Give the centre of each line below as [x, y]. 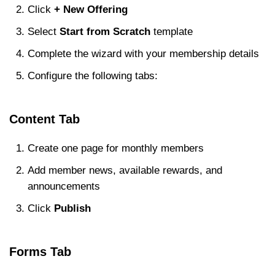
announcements [64, 186]
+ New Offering [91, 10]
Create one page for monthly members [116, 148]
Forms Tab [40, 252]
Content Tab [45, 119]
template [172, 32]
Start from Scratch [105, 32]
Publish [72, 208]
